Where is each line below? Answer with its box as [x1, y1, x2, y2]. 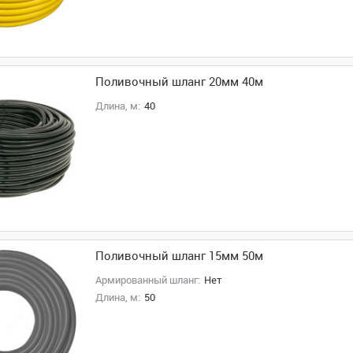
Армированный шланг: [95, 274, 200, 286]
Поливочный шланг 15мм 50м [95, 249, 263, 263]
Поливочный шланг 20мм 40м [95, 75, 263, 89]
